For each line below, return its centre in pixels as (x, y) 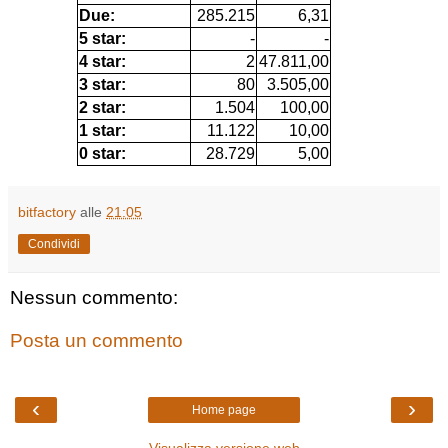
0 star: (102, 153)
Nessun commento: (94, 297)
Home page (224, 409)
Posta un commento (96, 341)
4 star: (102, 61)
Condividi (54, 243)
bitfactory (47, 211)
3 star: (102, 84)
